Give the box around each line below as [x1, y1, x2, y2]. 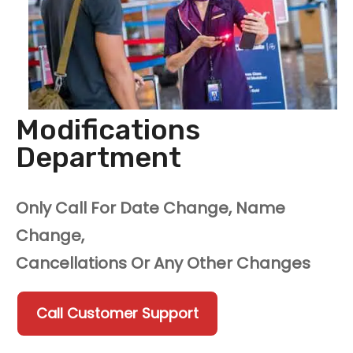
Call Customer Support [35, 303, 199, 324]
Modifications [16, 113, 200, 147]
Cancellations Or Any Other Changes [16, 252, 310, 275]
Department [16, 140, 181, 175]
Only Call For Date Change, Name [16, 197, 285, 220]
